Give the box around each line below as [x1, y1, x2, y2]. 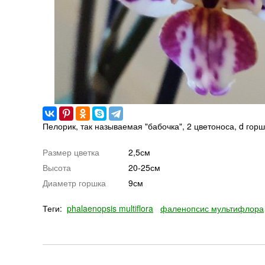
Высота [43, 161, 71, 173]
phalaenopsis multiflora [67, 202, 153, 214]
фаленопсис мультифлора [160, 202, 264, 214]
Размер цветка [43, 146, 99, 158]
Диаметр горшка [43, 177, 106, 189]
